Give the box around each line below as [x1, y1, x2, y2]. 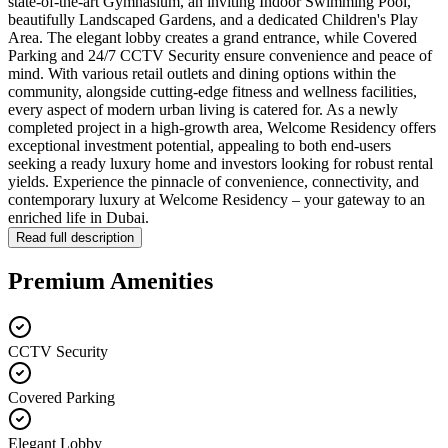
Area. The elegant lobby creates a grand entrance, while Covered [8, 29, 417, 47]
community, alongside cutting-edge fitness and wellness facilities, [8, 83, 417, 101]
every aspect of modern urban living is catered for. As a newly [8, 101, 398, 119]
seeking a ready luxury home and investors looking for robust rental [8, 155, 433, 173]
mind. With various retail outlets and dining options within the [8, 65, 396, 83]
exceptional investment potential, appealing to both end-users [8, 137, 391, 155]
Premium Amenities [8, 268, 213, 295]
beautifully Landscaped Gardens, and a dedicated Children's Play [8, 11, 418, 29]
